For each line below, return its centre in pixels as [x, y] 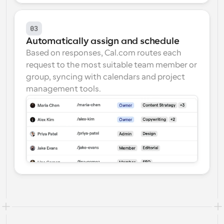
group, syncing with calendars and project [105, 77]
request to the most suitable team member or [111, 65]
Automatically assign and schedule [103, 41]
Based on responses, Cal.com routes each [104, 53]
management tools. [63, 89]
